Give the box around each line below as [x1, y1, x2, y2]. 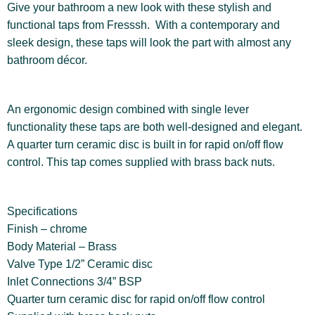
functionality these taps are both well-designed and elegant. [7, 120, 302, 133]
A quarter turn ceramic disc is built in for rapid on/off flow [7, 138, 283, 150]
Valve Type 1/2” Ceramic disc [7, 257, 153, 270]
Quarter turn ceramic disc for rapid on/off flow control [7, 292, 265, 305]
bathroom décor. [7, 53, 87, 66]
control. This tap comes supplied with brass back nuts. [7, 155, 275, 168]
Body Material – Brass [7, 240, 117, 252]
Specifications [7, 205, 77, 217]
